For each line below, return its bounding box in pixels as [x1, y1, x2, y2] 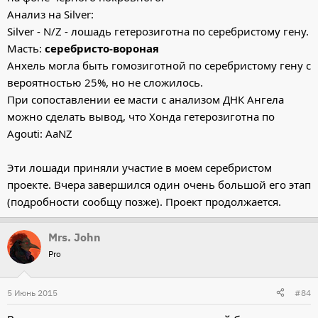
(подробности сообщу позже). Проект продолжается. [7, 194, 281, 209]
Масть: [7, 40, 45, 55]
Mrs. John [48, 229, 101, 244]
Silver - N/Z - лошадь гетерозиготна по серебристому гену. [7, 23, 309, 38]
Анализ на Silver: [7, 6, 94, 21]
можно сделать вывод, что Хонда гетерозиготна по [7, 109, 275, 124]
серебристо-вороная [45, 40, 159, 55]
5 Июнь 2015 [7, 287, 57, 298]
